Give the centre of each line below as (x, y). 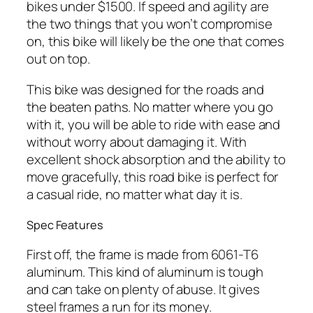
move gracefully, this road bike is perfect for (153, 176)
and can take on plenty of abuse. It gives (143, 290)
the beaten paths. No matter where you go (150, 107)
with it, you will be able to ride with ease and (154, 124)
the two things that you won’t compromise (150, 24)
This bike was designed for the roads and (145, 89)
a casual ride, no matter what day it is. (134, 194)
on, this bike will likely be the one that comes (156, 42)
